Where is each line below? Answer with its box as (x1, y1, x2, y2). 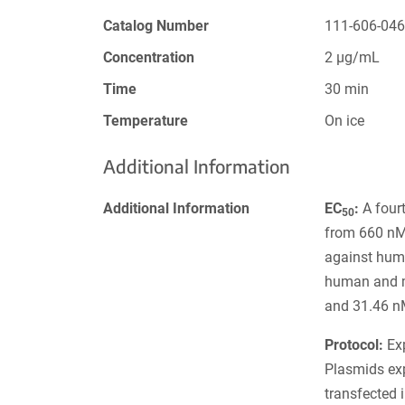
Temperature (103, 111, 188, 129)
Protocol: (325, 335, 384, 353)
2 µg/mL (325, 48, 381, 66)
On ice (325, 111, 365, 129)
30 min (325, 80, 370, 98)
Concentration (103, 48, 194, 66)
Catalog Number (103, 16, 209, 34)
